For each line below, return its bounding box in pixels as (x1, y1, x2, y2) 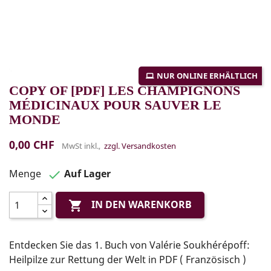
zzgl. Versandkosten (104, 140, 176, 151)
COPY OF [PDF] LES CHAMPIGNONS (9, 82, 240, 98)
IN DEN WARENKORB (91, 198, 192, 212)
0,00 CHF (9, 137, 54, 152)
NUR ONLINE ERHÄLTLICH (157, 70, 258, 81)
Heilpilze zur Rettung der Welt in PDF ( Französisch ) (9, 252, 246, 266)
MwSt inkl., (62, 140, 104, 151)
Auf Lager (62, 167, 111, 181)
